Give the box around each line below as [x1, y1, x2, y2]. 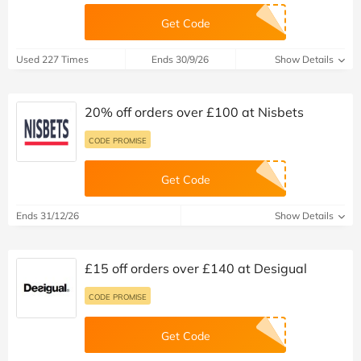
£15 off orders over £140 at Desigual [85, 259, 307, 276]
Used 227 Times [16, 52, 89, 65]
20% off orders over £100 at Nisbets [85, 103, 304, 120]
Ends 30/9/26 [151, 52, 210, 65]
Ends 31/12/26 [16, 209, 79, 222]
